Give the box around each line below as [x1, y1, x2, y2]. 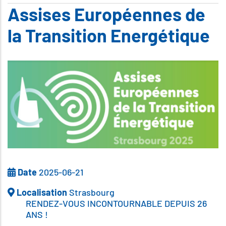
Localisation [15, 187, 69, 198]
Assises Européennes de [8, 3, 205, 25]
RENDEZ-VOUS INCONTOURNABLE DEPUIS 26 [26, 198, 207, 209]
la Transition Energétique [8, 24, 210, 46]
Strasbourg [69, 187, 115, 198]
